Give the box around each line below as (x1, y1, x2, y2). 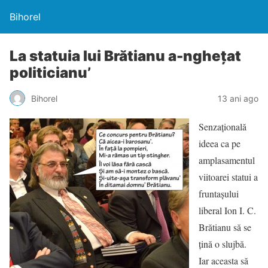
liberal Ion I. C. (199, 204, 256, 217)
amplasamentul (199, 154, 255, 166)
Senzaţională (199, 120, 246, 133)
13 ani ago (218, 93, 258, 103)
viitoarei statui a (199, 170, 258, 183)
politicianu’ (10, 64, 91, 81)
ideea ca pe (199, 137, 240, 150)
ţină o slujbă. (199, 237, 246, 250)
